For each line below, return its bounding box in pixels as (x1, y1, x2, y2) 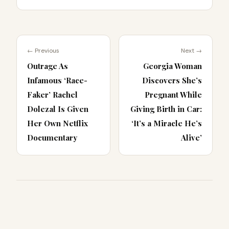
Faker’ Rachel (27, 89, 78, 100)
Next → (181, 47, 202, 55)
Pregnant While (145, 89, 202, 100)
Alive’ (181, 132, 202, 143)
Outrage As (27, 61, 68, 72)
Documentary (27, 132, 77, 143)
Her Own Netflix (27, 118, 88, 129)
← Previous (27, 47, 59, 55)
